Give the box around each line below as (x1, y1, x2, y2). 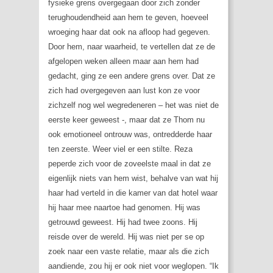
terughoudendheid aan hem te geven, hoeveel (48, 13, 208, 23)
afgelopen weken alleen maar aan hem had (48, 57, 199, 66)
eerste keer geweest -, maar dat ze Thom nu (48, 115, 205, 125)
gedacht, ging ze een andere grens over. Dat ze (48, 71, 215, 81)
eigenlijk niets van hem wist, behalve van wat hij (48, 174, 218, 183)
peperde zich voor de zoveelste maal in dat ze (48, 159, 211, 169)
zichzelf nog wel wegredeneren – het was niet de (48, 101, 219, 110)
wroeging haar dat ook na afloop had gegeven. (48, 27, 210, 37)
